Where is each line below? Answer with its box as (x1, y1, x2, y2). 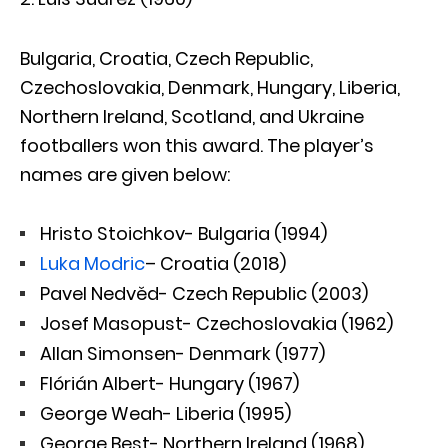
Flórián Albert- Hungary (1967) (40, 371, 299, 397)
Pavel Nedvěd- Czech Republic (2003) (40, 281, 368, 307)
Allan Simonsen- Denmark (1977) (40, 341, 325, 367)
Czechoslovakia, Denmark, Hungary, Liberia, (20, 75, 400, 101)
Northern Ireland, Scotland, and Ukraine (20, 104, 364, 130)
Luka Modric (40, 251, 145, 277)
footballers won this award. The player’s (20, 133, 374, 159)
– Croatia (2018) (145, 251, 286, 277)
